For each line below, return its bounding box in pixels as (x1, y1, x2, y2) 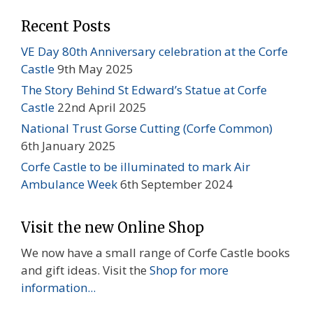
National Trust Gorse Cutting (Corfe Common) (21, 119, 272, 136)
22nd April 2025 (57, 99, 147, 115)
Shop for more (150, 261, 228, 278)
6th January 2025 (21, 137, 116, 154)
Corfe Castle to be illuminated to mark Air (21, 158, 250, 175)
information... (21, 279, 96, 296)
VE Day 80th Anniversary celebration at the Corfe (21, 43, 288, 59)
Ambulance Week (21, 175, 117, 192)
